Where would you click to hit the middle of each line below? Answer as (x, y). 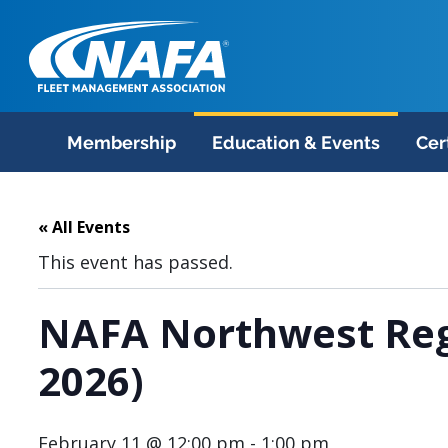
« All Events (84, 227)
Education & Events (296, 142)
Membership (121, 142)
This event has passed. (135, 262)
